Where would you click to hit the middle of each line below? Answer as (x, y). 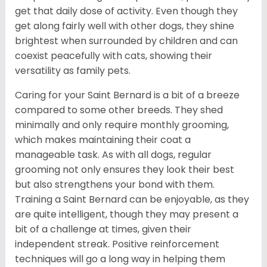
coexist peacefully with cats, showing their (114, 56)
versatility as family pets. (73, 71)
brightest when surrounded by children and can (126, 41)
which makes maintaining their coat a (103, 140)
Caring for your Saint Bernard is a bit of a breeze (127, 95)
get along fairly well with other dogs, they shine (125, 26)
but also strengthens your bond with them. (115, 185)
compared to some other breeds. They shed (119, 110)
